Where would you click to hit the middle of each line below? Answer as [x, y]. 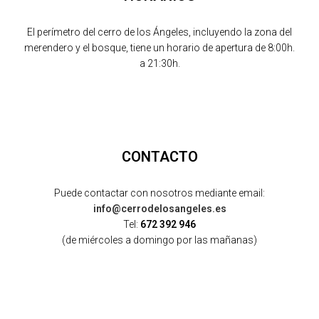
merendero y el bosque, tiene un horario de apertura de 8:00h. [159, 48]
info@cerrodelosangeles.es [159, 209]
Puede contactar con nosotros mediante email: [159, 193]
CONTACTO [159, 157]
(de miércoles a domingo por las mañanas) [159, 240]
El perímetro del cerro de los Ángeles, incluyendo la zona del [159, 32]
